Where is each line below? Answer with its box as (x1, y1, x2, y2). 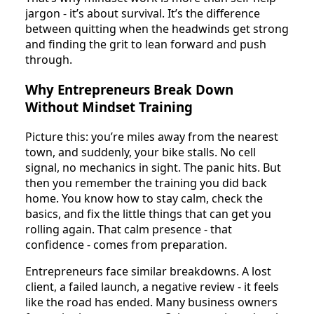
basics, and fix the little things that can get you (25, 205, 271, 221)
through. (25, 52, 72, 68)
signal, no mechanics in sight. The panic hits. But (25, 159, 281, 175)
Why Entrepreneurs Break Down (25, 80, 233, 98)
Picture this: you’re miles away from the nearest (25, 128, 278, 144)
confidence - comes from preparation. (25, 236, 227, 252)
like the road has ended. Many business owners (25, 294, 278, 310)
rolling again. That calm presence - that (25, 221, 232, 237)
